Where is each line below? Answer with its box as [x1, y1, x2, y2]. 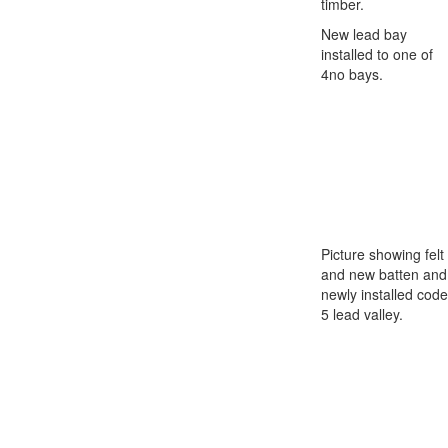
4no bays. [321, 63, 383, 84]
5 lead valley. [321, 303, 403, 324]
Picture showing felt [321, 243, 444, 264]
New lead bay [321, 23, 407, 44]
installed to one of [321, 43, 433, 64]
